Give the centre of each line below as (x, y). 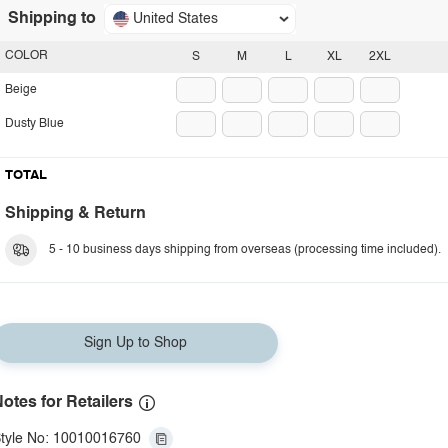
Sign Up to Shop (135, 343)
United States (175, 19)
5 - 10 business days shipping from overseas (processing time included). (245, 250)
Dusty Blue (34, 124)
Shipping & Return (75, 214)
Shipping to (52, 19)
